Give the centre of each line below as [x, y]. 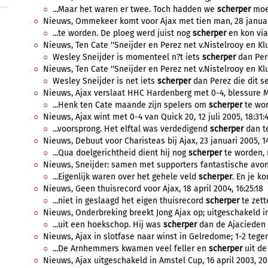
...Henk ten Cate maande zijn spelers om [131, 105]
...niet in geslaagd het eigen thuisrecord [129, 201]
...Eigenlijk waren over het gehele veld [126, 177]
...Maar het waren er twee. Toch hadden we [135, 9]
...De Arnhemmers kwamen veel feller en [131, 249]
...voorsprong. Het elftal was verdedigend [131, 129]
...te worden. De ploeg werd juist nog [123, 33]
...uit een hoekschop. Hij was [108, 225]
